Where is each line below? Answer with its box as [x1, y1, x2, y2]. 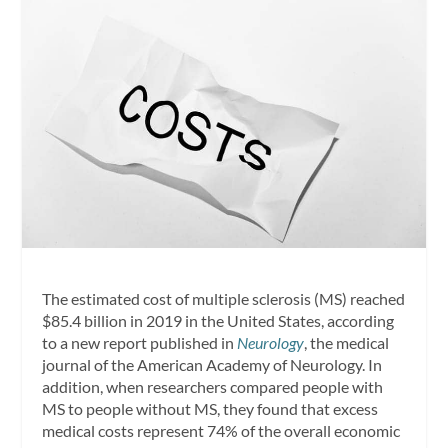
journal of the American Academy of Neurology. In [42, 354, 383, 374]
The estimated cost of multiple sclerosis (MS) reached [42, 288, 406, 308]
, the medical [304, 332, 390, 352]
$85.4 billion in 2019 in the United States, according [42, 310, 395, 330]
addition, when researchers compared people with [42, 376, 384, 396]
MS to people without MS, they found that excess [42, 398, 379, 418]
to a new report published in [42, 332, 238, 352]
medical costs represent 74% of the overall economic [42, 420, 401, 440]
